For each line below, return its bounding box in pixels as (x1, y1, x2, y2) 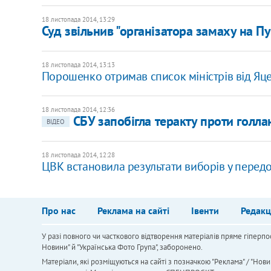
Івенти (191, 204, 219, 217)
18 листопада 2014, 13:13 (41, 60, 115, 69)
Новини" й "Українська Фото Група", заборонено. (41, 241, 203, 252)
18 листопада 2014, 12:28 (41, 150, 115, 159)
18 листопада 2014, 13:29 (41, 15, 115, 24)
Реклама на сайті (97, 204, 169, 217)
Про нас (41, 204, 76, 217)
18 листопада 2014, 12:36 (41, 105, 115, 114)
